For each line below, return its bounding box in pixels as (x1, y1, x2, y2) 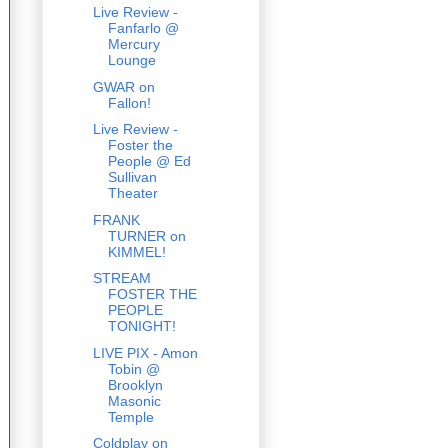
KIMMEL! (107, 243, 166, 260)
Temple (107, 408, 154, 425)
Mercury (107, 36, 160, 53)
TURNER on (107, 227, 186, 244)
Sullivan (107, 169, 157, 186)
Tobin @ (107, 360, 160, 377)
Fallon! (107, 94, 151, 111)
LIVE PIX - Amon (92, 344, 198, 361)
